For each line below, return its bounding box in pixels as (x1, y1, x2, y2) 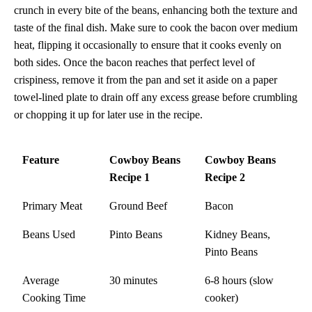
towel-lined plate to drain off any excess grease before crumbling (14, 91, 297, 103)
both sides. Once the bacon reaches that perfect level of (14, 56, 255, 68)
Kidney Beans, (205, 228, 270, 240)
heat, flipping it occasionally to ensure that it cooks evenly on (14, 38, 281, 51)
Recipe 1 (109, 171, 150, 183)
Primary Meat (22, 199, 82, 212)
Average (22, 274, 59, 286)
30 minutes (109, 274, 157, 286)
